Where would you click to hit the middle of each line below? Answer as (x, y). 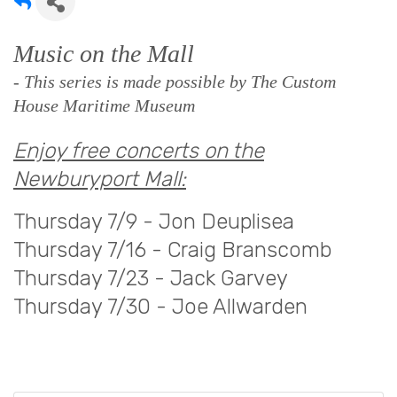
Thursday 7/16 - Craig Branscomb (172, 250)
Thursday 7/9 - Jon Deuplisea (154, 222)
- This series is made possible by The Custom (175, 82)
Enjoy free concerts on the (139, 151)
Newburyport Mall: (100, 179)
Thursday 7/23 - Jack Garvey (151, 279)
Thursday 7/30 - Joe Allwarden (160, 307)
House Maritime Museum (104, 106)
